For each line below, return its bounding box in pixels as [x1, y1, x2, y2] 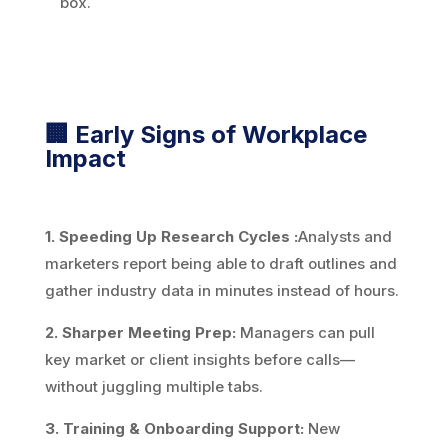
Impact [44, 143, 126, 173]
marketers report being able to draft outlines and [44, 253, 397, 273]
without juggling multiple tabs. [44, 376, 263, 396]
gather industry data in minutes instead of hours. [44, 280, 399, 300]
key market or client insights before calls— [44, 349, 355, 369]
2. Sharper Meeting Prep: [44, 322, 236, 342]
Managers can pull [235, 322, 375, 342]
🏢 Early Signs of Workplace [44, 119, 367, 149]
